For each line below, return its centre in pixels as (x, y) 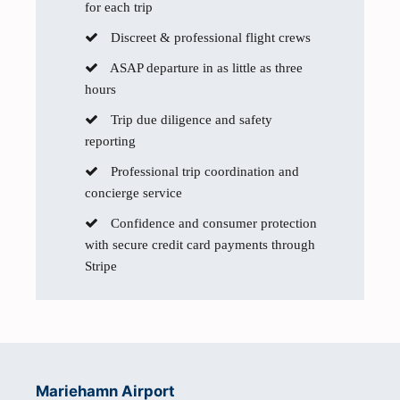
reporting (110, 141)
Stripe (101, 266)
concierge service (133, 193)
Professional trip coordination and (203, 171)
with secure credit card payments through (200, 245)
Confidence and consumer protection (212, 223)
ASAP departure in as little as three (205, 68)
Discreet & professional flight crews (209, 37)
